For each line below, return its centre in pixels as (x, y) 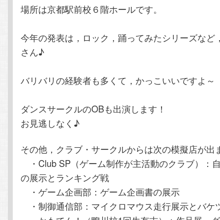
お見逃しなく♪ (50, 123)
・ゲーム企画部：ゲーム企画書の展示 (100, 192)
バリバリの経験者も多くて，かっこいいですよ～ (118, 80)
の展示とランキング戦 (65, 178)
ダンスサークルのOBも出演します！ (94, 109)
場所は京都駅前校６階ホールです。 (92, 9)
